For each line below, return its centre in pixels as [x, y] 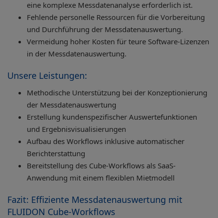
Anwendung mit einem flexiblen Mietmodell [101, 178]
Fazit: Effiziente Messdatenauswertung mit [95, 200]
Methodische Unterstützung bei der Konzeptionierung [117, 93]
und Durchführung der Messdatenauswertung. [105, 29]
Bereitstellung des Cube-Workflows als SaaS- [101, 166]
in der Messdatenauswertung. [77, 54]
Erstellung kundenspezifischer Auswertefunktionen [112, 117]
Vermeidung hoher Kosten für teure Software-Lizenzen [118, 42]
